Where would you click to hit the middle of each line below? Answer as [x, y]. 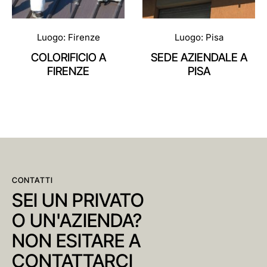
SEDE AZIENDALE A [199, 57]
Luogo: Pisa [199, 37]
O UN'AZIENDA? [77, 220]
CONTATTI [33, 180]
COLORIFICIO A [68, 57]
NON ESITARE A [76, 240]
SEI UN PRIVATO [78, 200]
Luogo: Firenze [68, 37]
